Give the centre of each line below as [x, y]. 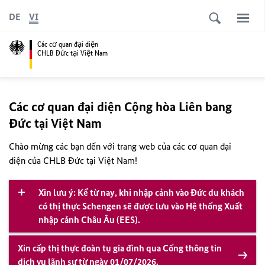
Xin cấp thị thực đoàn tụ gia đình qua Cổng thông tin [120, 248]
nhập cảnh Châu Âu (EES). [89, 220]
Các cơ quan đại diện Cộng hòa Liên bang [120, 107]
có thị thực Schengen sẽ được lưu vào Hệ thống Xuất [140, 206]
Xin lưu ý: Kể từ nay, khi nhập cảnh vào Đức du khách [141, 193]
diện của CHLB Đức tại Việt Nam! [73, 161]
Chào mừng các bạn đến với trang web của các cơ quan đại [120, 146]
